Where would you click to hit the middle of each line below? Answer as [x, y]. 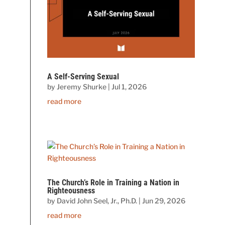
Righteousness [71, 191]
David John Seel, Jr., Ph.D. [97, 201]
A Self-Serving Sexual [83, 77]
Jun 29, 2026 [164, 201]
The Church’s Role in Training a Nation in [114, 183]
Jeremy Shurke [82, 87]
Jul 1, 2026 [129, 87]
